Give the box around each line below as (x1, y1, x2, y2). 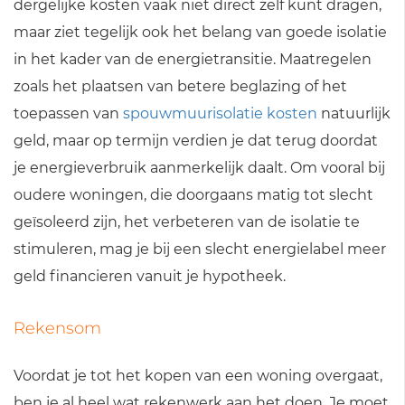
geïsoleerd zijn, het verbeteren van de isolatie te (14, 213, 360, 231)
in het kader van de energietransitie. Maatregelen (14, 51, 372, 68)
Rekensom (14, 318, 101, 338)
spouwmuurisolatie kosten (123, 105, 317, 122)
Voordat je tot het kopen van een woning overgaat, (14, 367, 382, 384)
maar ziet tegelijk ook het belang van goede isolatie (14, 24, 387, 41)
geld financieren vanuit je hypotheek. (14, 268, 286, 285)
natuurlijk (317, 105, 391, 122)
